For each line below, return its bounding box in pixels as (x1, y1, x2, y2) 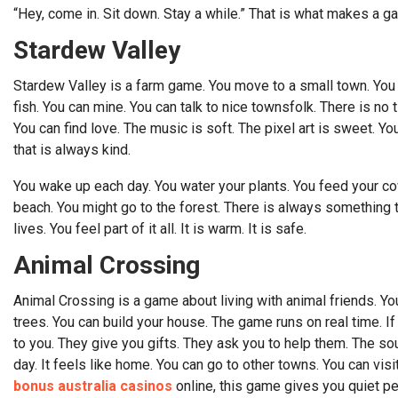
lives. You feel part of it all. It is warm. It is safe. (13, 220, 306, 237)
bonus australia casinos (13, 378, 172, 394)
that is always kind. (13, 141, 131, 158)
